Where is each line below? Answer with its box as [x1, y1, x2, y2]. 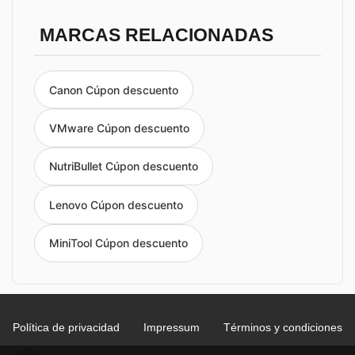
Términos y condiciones [223, 320, 342, 334]
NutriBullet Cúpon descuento [49, 159, 198, 174]
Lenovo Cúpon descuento [49, 197, 183, 212]
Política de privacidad [13, 320, 120, 334]
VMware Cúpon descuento [49, 121, 189, 136]
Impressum [143, 320, 200, 334]
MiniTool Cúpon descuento [49, 236, 188, 250]
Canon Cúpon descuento [49, 82, 178, 97]
